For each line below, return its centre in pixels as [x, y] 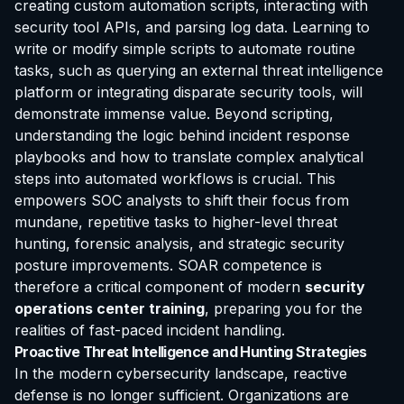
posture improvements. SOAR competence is [168, 265]
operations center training [110, 308]
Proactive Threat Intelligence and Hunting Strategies [191, 351]
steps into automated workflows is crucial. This [175, 178]
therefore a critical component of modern [160, 286]
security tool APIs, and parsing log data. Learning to [192, 27]
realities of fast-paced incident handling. [150, 330]
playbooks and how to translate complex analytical [189, 156]
